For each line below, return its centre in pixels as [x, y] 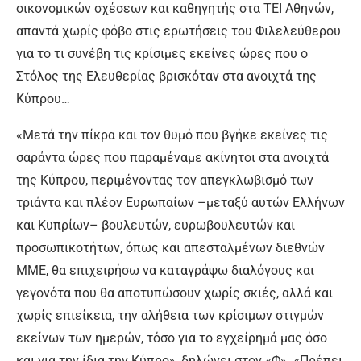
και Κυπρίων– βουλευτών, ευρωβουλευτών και [156, 225]
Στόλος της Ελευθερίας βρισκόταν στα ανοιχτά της [166, 76]
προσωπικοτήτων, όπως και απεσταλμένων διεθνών [170, 248]
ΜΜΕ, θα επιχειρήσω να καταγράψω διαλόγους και [165, 270]
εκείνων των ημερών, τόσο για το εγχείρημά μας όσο [172, 338]
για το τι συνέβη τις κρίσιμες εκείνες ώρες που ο [162, 54]
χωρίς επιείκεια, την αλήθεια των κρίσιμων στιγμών [170, 315]
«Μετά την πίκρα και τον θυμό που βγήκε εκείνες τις [172, 135]
